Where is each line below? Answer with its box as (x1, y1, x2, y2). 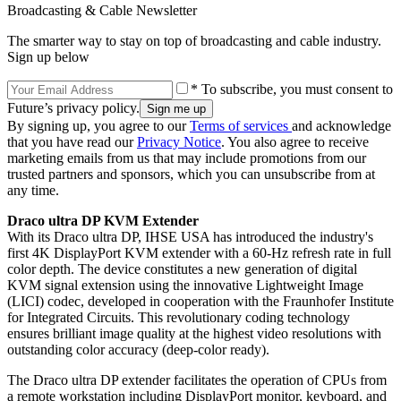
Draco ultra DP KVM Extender (7, 212, 199, 228)
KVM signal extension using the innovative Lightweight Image (7, 277, 363, 293)
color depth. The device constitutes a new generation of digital (7, 260, 357, 277)
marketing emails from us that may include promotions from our (7, 149, 366, 166)
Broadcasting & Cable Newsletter (7, 2, 197, 18)
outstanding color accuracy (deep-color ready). (7, 341, 273, 357)
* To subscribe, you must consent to (191, 81, 393, 97)
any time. (7, 182, 59, 198)
